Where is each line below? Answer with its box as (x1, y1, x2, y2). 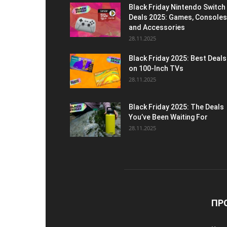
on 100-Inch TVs (129, 64, 183, 72)
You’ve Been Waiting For (129, 112, 208, 121)
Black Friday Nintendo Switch (129, 3, 225, 11)
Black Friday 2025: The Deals (129, 102, 224, 111)
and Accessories (129, 23, 185, 31)
